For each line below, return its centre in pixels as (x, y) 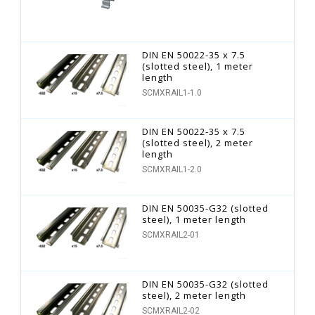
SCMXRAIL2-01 (171, 234)
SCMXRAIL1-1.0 (172, 93)
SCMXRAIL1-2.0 (172, 169)
